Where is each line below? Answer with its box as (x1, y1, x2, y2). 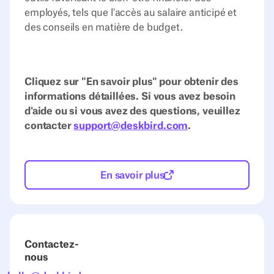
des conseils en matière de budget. (24, 22, 183, 32)
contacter (24, 120, 74, 131)
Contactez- (24, 240, 79, 250)
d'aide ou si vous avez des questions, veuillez (24, 106, 240, 116)
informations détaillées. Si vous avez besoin (24, 91, 235, 102)
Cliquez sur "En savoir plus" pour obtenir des (24, 76, 239, 87)
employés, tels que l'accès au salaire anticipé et (24, 7, 237, 18)
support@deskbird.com (73, 120, 188, 131)
